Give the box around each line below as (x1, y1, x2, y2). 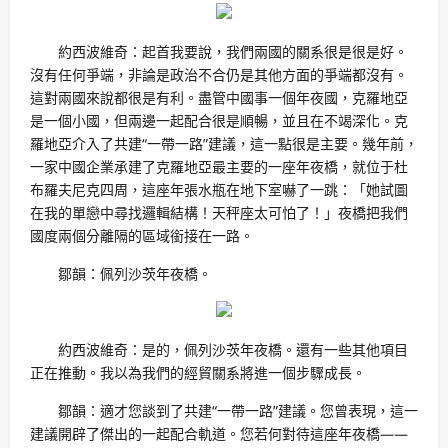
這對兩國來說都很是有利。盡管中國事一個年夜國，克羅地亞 (30, 88, 408, 108)
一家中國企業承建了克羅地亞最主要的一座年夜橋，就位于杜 (30, 157, 408, 177)
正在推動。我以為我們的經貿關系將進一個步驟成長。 (30, 363, 366, 383)
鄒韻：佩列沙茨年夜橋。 (58, 264, 212, 284)
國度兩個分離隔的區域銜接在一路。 (30, 226, 254, 246)
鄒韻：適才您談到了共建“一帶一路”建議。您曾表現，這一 (58, 401, 418, 421)
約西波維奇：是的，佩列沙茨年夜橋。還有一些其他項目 (58, 340, 408, 360)
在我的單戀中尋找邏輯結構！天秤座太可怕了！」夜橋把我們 (30, 203, 408, 223)
